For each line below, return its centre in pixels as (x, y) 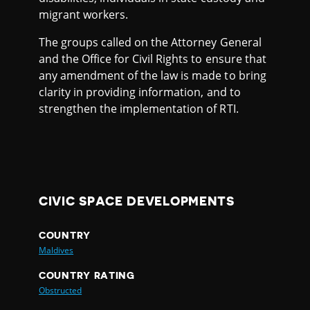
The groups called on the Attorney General (150, 42)
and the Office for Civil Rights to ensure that (153, 58)
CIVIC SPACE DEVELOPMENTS (137, 201)
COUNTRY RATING (87, 275)
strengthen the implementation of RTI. (139, 108)
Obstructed (61, 290)
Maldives (56, 250)
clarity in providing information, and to (140, 92)
